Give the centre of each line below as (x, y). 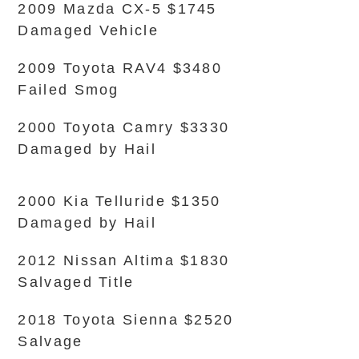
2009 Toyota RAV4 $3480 (120, 68)
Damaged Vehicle (88, 30)
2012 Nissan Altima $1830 (124, 260)
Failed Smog (69, 90)
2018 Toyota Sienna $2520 (126, 320)
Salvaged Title (76, 282)
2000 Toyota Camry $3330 (124, 127)
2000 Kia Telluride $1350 (119, 201)
